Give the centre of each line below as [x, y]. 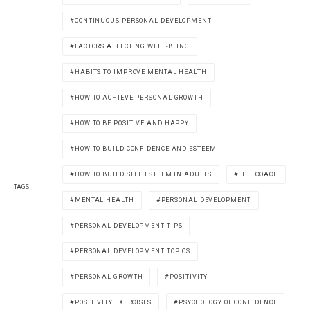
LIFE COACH [258, 174]
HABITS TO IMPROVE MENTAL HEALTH [140, 72]
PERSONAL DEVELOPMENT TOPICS [133, 251]
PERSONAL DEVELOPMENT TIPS [128, 226]
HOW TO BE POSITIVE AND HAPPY [132, 123]
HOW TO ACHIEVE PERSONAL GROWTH [139, 98]
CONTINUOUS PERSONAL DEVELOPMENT [143, 21]
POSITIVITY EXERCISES [113, 302]
